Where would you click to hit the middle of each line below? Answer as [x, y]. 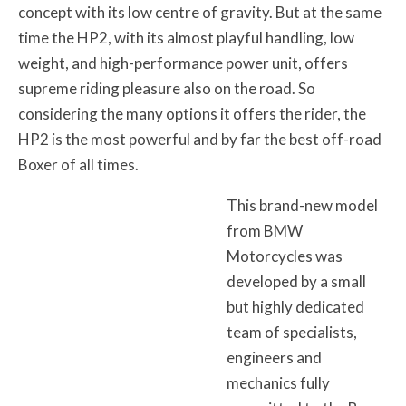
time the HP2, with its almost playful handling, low [186, 37]
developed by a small [296, 281]
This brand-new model [302, 205]
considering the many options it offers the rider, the [192, 113]
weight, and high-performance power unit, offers [183, 63]
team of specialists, [291, 332]
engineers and [274, 357]
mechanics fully [278, 382]
